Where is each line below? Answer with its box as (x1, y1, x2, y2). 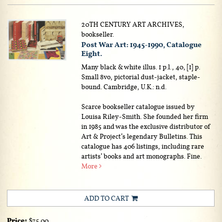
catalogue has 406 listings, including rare (81, 141, 205, 151)
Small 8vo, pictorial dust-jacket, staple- (81, 72, 201, 81)
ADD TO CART (84, 193, 129, 203)
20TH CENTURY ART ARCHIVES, (81, 19, 185, 29)
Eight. (81, 48, 103, 58)
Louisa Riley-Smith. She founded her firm (81, 111, 209, 121)
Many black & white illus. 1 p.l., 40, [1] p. (81, 62, 201, 71)
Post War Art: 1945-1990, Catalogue (81, 39, 202, 50)
